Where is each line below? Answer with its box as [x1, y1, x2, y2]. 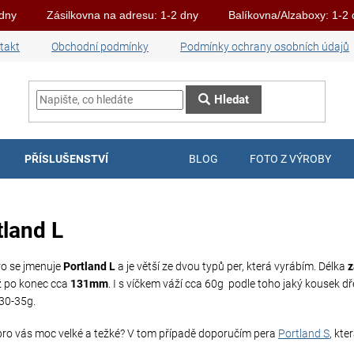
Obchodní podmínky [51, 40, 149, 53]
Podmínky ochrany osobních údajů [180, 40, 349, 53]
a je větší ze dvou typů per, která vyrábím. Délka [115, 260, 345, 273]
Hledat [214, 92, 250, 107]
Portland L [63, 260, 115, 273]
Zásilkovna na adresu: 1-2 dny [47, 9, 198, 21]
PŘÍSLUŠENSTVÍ [24, 153, 108, 165]
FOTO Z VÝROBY [250, 153, 331, 165]
